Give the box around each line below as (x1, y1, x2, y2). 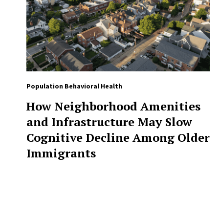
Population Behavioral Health (26, 82, 122, 91)
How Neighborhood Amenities (26, 98, 200, 114)
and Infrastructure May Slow (26, 114, 192, 130)
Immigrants (26, 145, 96, 161)
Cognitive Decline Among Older (26, 130, 210, 146)
